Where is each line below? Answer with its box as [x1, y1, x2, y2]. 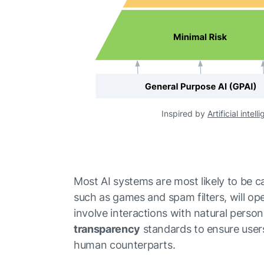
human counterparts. [74, 239, 176, 251]
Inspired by [161, 108, 207, 118]
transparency [74, 223, 140, 235]
